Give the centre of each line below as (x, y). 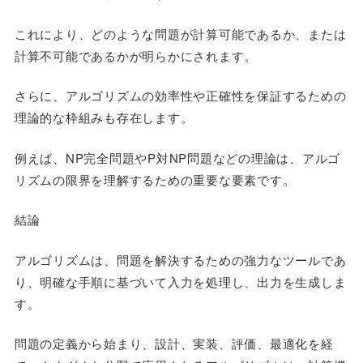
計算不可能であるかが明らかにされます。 (136, 55)
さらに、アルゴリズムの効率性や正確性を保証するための (180, 95)
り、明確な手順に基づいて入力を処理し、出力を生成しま (180, 281)
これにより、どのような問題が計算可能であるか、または (180, 33)
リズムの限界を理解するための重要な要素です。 (155, 179)
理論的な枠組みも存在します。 (104, 117)
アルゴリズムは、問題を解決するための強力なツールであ (180, 259)
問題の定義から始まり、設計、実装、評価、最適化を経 (174, 343)
